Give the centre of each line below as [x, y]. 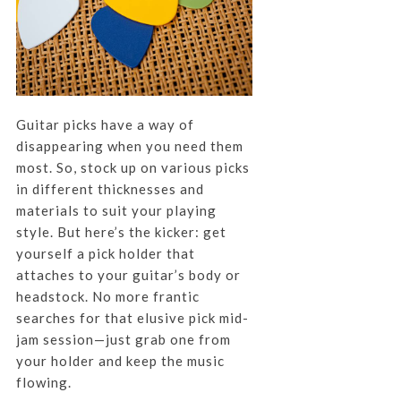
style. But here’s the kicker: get [121, 232]
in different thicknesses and [110, 189]
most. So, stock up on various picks [132, 168]
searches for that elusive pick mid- [132, 318]
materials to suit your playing [116, 211]
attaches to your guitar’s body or [128, 275]
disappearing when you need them [129, 146]
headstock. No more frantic [107, 297]
